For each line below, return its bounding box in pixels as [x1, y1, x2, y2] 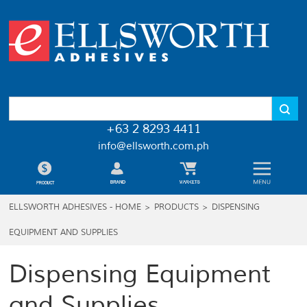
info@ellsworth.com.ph [97, 140, 209, 153]
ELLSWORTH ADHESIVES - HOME [9, 202, 142, 212]
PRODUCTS [154, 202, 199, 212]
